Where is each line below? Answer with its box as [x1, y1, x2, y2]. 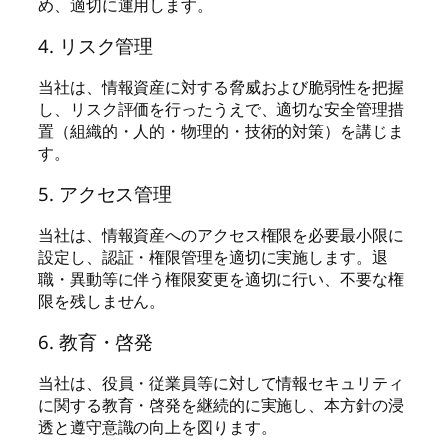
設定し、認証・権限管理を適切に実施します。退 [38, 245, 388, 268]
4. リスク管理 [38, 32, 154, 58]
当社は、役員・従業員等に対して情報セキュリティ [38, 371, 404, 394]
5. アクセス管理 [38, 180, 173, 206]
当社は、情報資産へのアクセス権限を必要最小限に [38, 223, 404, 246]
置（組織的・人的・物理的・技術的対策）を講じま [38, 119, 404, 142]
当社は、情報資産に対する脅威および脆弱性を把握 [38, 75, 404, 98]
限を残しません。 [38, 289, 166, 312]
